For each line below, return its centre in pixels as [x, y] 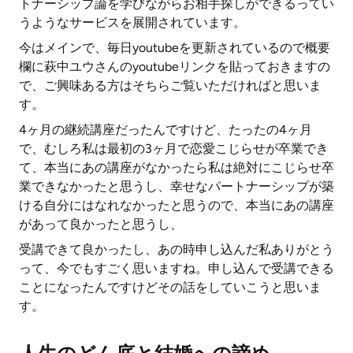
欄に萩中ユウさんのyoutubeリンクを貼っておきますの [175, 67]
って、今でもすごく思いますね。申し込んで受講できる [176, 268]
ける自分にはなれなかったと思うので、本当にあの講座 [176, 205]
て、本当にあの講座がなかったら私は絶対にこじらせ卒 [176, 167]
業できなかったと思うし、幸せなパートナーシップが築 [176, 186]
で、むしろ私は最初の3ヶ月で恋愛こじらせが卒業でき [174, 149]
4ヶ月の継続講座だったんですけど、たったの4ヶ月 [165, 130]
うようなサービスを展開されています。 [132, 22]
